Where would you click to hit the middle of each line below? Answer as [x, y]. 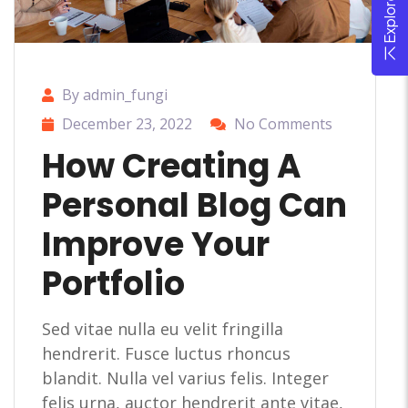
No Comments [283, 123]
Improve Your [156, 244]
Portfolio [113, 283]
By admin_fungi [115, 94]
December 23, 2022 [127, 123]
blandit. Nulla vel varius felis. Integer [185, 377]
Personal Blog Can [194, 205]
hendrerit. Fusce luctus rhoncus [166, 353]
